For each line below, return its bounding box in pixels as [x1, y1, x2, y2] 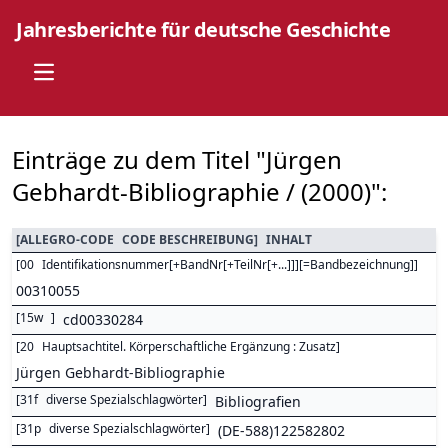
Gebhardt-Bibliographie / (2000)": [12, 175, 387, 208]
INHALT [266, 231, 312, 248]
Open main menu [42, 70, 161, 90]
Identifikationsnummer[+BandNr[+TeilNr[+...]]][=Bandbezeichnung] [42, 256, 414, 273]
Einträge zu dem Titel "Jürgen [12, 143, 342, 176]
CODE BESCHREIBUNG [122, 231, 254, 248]
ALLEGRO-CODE [20, 231, 114, 248]
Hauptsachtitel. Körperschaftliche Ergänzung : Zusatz [42, 338, 336, 355]
